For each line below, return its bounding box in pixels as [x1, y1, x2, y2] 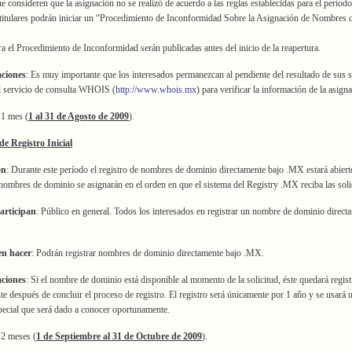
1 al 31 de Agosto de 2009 [28, 111, 129, 122]
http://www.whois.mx [115, 84, 196, 95]
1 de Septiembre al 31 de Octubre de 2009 [36, 331, 202, 342]
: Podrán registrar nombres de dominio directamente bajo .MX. [31, 247, 264, 258]
